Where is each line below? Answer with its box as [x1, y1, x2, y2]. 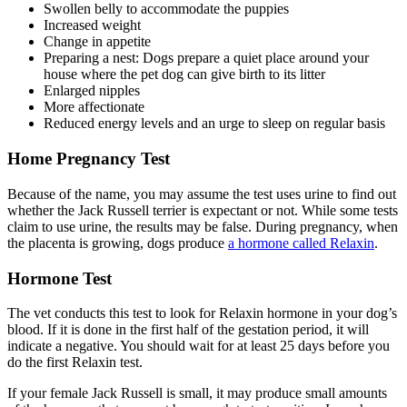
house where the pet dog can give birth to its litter [44, 66, 325, 83]
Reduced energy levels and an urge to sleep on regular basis [44, 115, 385, 132]
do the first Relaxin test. [7, 354, 143, 371]
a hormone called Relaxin [228, 234, 374, 251]
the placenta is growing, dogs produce [7, 234, 228, 251]
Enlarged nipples [44, 83, 140, 99]
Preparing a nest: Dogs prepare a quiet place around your [44, 50, 369, 66]
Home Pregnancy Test [7, 149, 170, 169]
